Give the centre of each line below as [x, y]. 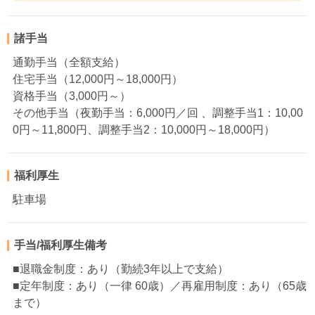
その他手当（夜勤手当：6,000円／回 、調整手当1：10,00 [158, 113]
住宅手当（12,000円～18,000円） [98, 79]
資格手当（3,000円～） [72, 96]
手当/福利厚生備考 [60, 245]
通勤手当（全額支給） [69, 63]
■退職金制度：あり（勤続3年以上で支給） [121, 269]
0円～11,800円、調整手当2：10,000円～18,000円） [144, 130]
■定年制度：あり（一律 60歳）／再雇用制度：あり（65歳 [160, 286]
